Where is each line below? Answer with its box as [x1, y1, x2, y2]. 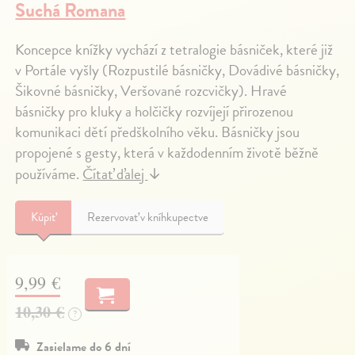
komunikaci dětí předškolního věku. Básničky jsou [15, 120, 300, 144]
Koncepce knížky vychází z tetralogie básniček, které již [15, 38, 334, 62]
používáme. [15, 162, 83, 186]
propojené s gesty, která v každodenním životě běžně [15, 141, 319, 165]
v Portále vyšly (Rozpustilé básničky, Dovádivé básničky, [15, 59, 340, 82]
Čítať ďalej [82, 162, 148, 186]
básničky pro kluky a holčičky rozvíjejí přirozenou [15, 100, 294, 124]
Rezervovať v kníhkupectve [87, 208, 209, 227]
